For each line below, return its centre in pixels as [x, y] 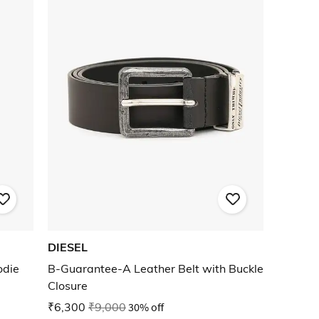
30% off [146, 307]
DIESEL [68, 247]
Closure [68, 286]
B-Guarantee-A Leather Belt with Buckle [156, 269]
